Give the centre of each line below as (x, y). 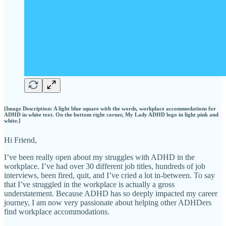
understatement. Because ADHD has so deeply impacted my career (111, 194)
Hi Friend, (20, 140)
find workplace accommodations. (57, 212)
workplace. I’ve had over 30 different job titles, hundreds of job (105, 166)
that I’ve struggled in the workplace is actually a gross (89, 185)
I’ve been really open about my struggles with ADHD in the (99, 157)
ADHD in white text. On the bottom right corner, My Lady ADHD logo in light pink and (111, 114)
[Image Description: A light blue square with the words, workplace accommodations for (110, 108)
